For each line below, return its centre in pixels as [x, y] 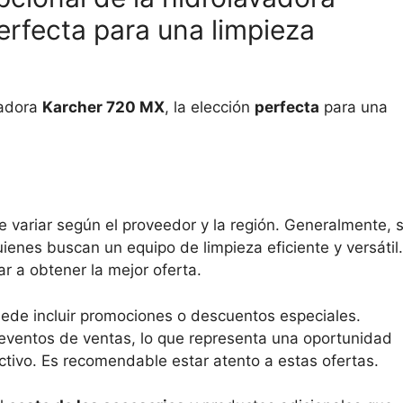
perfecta [287, 107]
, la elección [210, 107]
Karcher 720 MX [103, 107]
